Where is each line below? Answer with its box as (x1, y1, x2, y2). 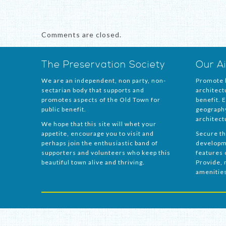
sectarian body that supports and (41, 86, 144, 94)
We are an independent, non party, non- (41, 77, 166, 84)
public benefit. (41, 105, 86, 113)
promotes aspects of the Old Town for (41, 96, 160, 103)
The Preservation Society (41, 59, 165, 71)
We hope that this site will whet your (41, 120, 156, 128)
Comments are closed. (41, 30, 122, 39)
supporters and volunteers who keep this (41, 149, 171, 156)
